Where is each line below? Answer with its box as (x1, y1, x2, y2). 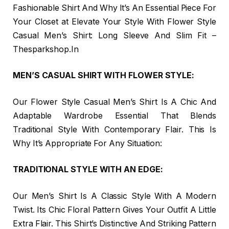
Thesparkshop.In (13, 44, 79, 54)
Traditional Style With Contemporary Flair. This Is (13, 124, 216, 134)
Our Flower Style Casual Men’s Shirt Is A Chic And (13, 97, 216, 107)
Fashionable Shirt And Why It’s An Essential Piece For (13, 3, 216, 13)
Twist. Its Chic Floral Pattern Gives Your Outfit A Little (13, 204, 216, 215)
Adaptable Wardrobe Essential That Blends (13, 110, 216, 121)
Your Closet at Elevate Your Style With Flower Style (13, 16, 216, 27)
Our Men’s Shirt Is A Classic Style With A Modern (13, 191, 216, 201)
